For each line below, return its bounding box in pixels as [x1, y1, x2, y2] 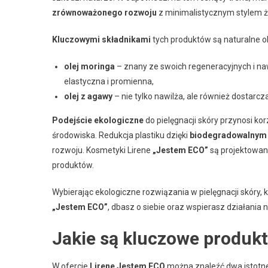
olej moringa [64, 62, 115, 71]
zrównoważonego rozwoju [52, 8, 157, 17]
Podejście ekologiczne [52, 115, 144, 125]
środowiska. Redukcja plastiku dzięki [52, 130, 190, 140]
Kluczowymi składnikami [52, 35, 151, 44]
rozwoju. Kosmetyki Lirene [52, 145, 153, 155]
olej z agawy [64, 92, 112, 101]
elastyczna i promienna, [64, 77, 154, 86]
